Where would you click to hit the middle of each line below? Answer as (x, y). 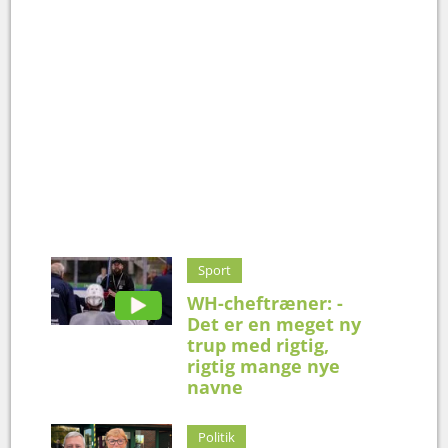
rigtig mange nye (264, 365)
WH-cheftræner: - (265, 302)
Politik (217, 436)
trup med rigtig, (258, 344)
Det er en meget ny (274, 323)
